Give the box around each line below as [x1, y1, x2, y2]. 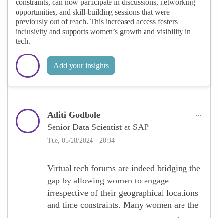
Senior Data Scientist [47, 122, 124, 132]
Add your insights [54, 61, 109, 70]
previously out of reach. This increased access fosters [16, 17, 178, 26]
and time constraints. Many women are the [47, 200, 198, 210]
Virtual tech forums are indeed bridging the [47, 163, 200, 173]
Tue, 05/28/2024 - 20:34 [47, 136, 115, 144]
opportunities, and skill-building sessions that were [16, 7, 170, 16]
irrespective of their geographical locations [47, 187, 198, 198]
